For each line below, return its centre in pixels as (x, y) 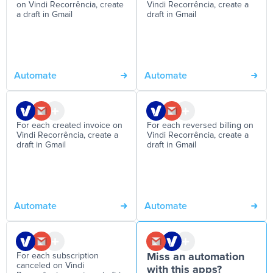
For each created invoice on (69, 126)
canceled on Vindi (50, 266)
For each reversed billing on (200, 126)
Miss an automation (196, 257)
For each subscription (58, 256)
